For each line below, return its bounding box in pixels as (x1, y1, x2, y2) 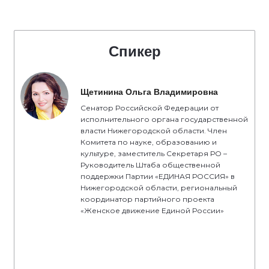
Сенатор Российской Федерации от (80, 103, 219, 112)
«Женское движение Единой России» (80, 206, 224, 215)
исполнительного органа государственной (80, 115, 248, 124)
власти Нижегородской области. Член (80, 126, 227, 135)
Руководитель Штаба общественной (80, 160, 220, 169)
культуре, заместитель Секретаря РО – (80, 149, 227, 158)
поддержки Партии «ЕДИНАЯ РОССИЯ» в (80, 172, 235, 181)
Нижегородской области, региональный (80, 183, 237, 192)
